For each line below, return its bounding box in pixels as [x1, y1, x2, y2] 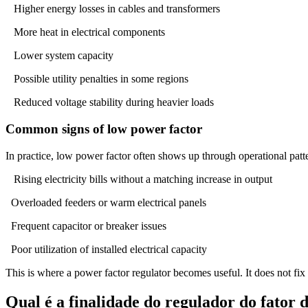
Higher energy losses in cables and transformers [5, 3, 220, 15]
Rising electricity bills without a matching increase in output [5, 173, 272, 185]
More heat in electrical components [5, 26, 165, 38]
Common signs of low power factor [5, 121, 202, 136]
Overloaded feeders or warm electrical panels [5, 196, 206, 208]
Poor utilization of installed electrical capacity [5, 243, 207, 255]
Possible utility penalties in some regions [5, 73, 188, 85]
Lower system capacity [5, 49, 113, 62]
